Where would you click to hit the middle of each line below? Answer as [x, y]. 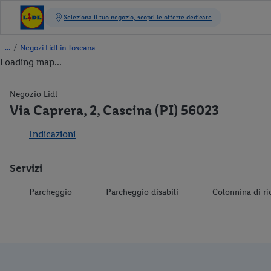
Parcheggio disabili [142, 192]
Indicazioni [52, 134]
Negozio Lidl [34, 94]
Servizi [26, 168]
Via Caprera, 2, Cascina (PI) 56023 [114, 110]
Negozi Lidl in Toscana [58, 47]
